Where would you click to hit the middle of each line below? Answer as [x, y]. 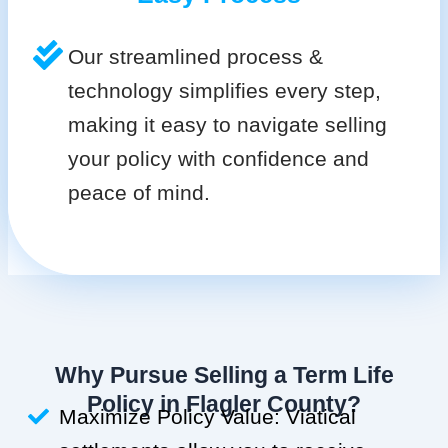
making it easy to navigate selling [227, 125]
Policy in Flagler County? [224, 404]
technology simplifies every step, [224, 91]
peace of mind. [138, 193]
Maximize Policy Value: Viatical [208, 416]
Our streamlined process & [195, 57]
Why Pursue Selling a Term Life [224, 375]
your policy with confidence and [218, 159]
